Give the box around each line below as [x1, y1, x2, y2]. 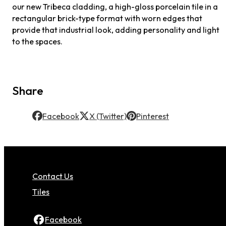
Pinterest [136, 110, 169, 121]
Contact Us [32, 171, 74, 181]
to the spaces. [12, 36, 63, 47]
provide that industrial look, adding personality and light [12, 25, 220, 35]
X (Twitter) [89, 110, 127, 121]
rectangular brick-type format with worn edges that [12, 13, 203, 24]
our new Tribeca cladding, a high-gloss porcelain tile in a [12, 2, 218, 12]
